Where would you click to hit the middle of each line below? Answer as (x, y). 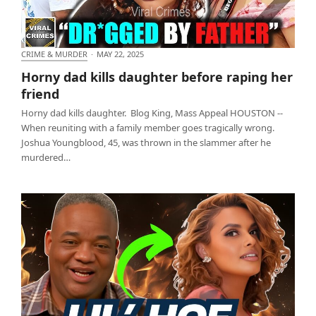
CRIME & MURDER (54, 54)
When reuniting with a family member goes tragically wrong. (148, 128)
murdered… (46, 158)
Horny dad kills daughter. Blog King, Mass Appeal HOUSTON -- (152, 113)
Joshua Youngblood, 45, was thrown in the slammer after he (146, 143)
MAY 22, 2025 (120, 54)
